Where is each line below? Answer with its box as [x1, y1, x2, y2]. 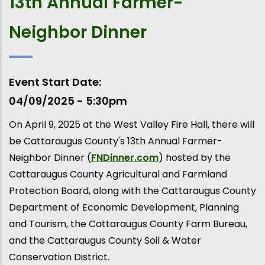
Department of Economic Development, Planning [9, 201, 239, 215]
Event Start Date [9, 75, 99, 90]
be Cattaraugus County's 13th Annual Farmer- [9, 134, 222, 148]
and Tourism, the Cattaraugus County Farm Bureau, [9, 217, 247, 231]
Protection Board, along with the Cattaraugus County [9, 184, 256, 198]
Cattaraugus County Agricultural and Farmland [9, 167, 227, 182]
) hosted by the [159, 151, 231, 165]
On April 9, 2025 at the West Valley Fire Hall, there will [9, 118, 254, 132]
